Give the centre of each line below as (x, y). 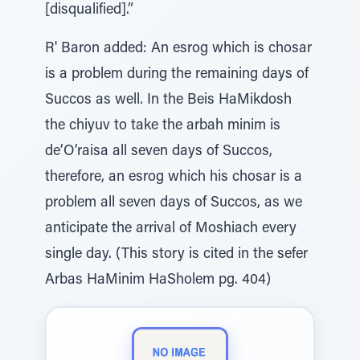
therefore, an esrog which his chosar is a (174, 178)
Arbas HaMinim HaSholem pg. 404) (158, 280)
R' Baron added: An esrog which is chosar (178, 49)
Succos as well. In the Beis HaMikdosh (168, 100)
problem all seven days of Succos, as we (174, 203)
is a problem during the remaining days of (177, 75)
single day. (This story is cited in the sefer (176, 255)
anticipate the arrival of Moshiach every (171, 229)
